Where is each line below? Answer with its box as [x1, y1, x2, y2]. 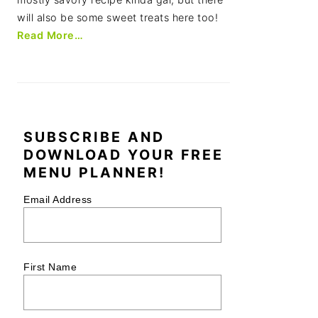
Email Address [23, 194, 92, 205]
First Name [23, 261, 77, 273]
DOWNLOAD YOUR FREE [23, 146, 224, 163]
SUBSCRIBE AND [23, 128, 165, 146]
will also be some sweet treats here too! [17, 11, 218, 23]
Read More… [17, 29, 83, 41]
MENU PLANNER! [23, 164, 165, 181]
